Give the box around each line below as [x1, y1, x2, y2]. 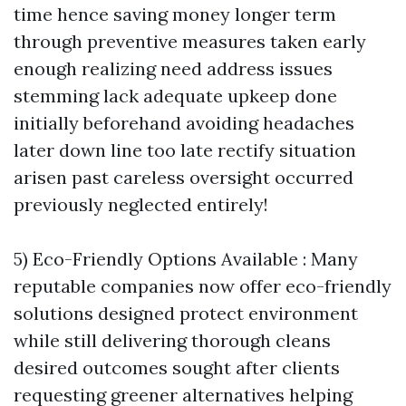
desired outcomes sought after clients [14, 356, 340, 379]
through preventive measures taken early [14, 30, 366, 53]
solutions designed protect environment [14, 302, 358, 324]
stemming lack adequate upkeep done [14, 84, 337, 107]
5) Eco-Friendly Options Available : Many [14, 247, 358, 270]
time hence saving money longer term [14, 3, 336, 25]
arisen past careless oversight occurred [14, 166, 353, 188]
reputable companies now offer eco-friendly [14, 275, 391, 297]
